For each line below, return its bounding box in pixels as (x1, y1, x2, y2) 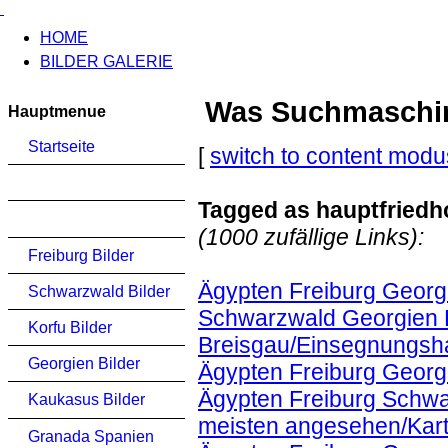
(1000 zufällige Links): (198, 224, 424, 251)
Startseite (28, 138, 95, 155)
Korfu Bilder (28, 319, 112, 337)
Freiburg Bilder (28, 246, 134, 264)
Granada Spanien (28, 427, 154, 445)
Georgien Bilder (28, 355, 140, 373)
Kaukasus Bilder (28, 391, 145, 409)
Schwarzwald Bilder (28, 282, 170, 300)
